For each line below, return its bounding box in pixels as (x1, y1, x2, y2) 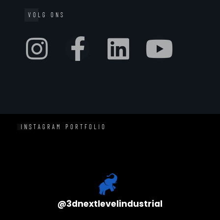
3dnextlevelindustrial (66, 197, 163, 210)
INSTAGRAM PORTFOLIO (21, 122, 107, 131)
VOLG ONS (28, 10, 65, 19)
